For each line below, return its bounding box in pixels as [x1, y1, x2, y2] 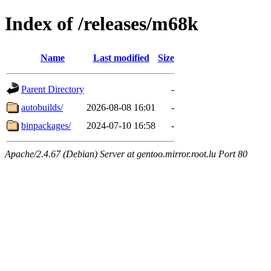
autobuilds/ [21, 102, 63, 113]
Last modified [93, 52, 149, 63]
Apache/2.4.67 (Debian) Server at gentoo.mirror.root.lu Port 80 [5, 148, 247, 159]
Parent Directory [21, 83, 84, 94]
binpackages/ [21, 120, 71, 131]
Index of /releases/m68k [5, 13, 198, 35]
